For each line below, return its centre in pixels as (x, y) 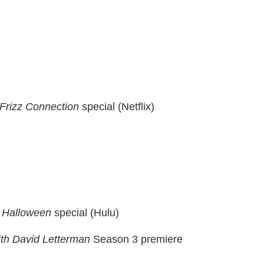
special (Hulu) (85, 213)
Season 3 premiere (136, 240)
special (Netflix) (117, 107)
